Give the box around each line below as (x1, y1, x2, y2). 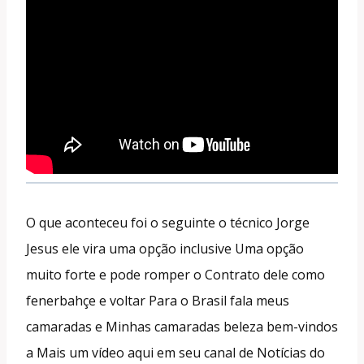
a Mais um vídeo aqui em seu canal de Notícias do (26, 343, 325, 362)
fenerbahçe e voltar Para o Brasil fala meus (26, 291, 289, 310)
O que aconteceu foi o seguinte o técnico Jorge (26, 213, 310, 232)
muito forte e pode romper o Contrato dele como (26, 265, 325, 284)
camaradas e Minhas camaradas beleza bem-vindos (26, 317, 338, 336)
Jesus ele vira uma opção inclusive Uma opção (26, 239, 304, 258)
